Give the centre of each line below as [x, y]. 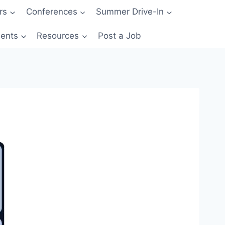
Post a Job [119, 35]
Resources [58, 35]
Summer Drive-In [130, 12]
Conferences [51, 12]
